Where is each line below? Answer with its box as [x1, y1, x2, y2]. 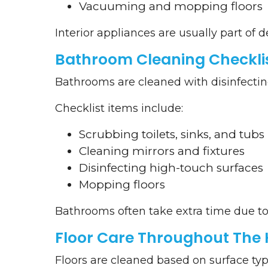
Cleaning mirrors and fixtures [79, 144, 245, 159]
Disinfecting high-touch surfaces [79, 161, 263, 175]
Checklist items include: [55, 102, 183, 115]
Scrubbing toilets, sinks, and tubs [79, 127, 264, 142]
